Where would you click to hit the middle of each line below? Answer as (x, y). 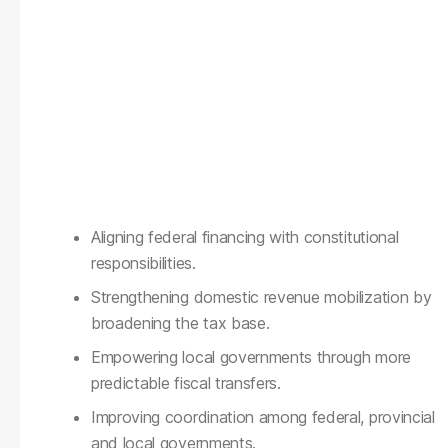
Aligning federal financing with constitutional (245, 236)
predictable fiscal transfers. (186, 382)
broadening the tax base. (180, 322)
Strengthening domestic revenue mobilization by (261, 296)
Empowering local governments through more (251, 356)
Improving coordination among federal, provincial (263, 416)
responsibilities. (143, 262)
